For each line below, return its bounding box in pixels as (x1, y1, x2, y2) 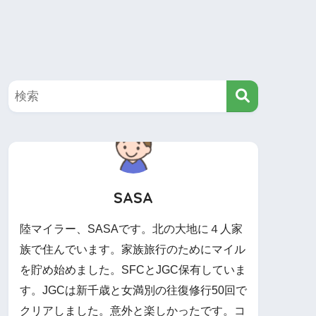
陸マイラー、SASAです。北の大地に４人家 (20, 223, 243, 236)
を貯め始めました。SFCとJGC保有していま (20, 264, 246, 276)
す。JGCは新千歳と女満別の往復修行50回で (20, 284, 247, 297)
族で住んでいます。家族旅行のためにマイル (20, 243, 245, 256)
